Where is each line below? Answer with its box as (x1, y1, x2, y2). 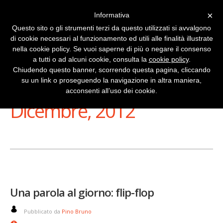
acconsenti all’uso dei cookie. (66, 87, 157, 95)
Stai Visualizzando (10, 82, 102, 98)
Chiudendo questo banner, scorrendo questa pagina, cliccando (12, 66, 211, 74)
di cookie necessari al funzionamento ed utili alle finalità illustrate (10, 34, 213, 42)
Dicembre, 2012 (10, 98, 135, 123)
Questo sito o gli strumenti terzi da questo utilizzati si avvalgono (12, 24, 211, 32)
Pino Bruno (62, 208, 92, 215)
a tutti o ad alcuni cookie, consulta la (32, 55, 149, 63)
